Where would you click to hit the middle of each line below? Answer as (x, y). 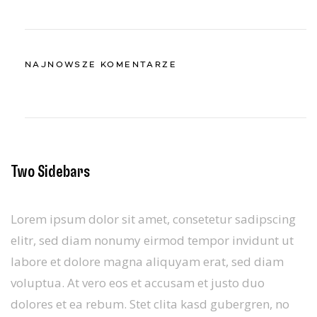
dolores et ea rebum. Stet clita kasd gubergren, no (150, 304)
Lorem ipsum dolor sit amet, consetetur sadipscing (153, 219)
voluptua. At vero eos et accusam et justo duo (138, 283)
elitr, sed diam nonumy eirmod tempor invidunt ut (152, 240)
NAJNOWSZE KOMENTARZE (101, 65)
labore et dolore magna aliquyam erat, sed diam (147, 261)
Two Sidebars (50, 172)
